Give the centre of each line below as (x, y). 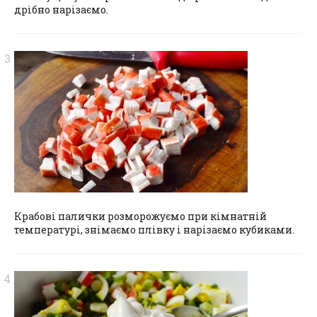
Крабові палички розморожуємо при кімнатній (140, 216)
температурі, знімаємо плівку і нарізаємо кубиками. (154, 229)
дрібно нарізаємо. (61, 9)
